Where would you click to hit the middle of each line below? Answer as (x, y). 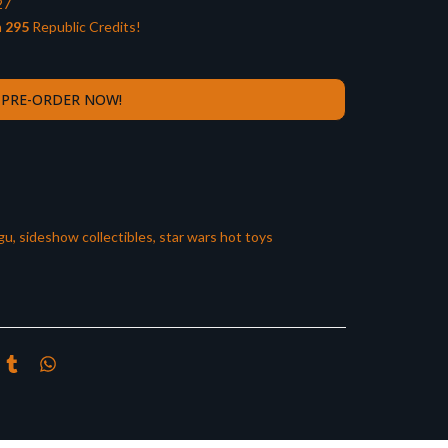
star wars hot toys (216, 237)
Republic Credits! (85, 27)
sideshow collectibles (86, 237)
